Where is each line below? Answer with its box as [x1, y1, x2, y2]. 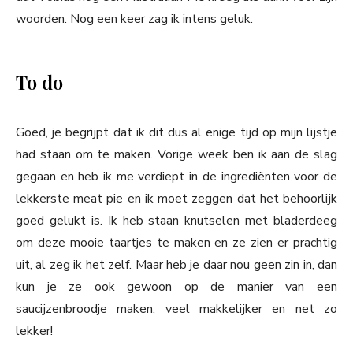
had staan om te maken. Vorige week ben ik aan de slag [16, 146, 337, 164]
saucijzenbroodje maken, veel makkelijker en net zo [16, 300, 337, 318]
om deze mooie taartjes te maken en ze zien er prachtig [16, 234, 337, 252]
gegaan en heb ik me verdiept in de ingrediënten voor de [16, 168, 337, 186]
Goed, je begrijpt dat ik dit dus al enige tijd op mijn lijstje [16, 124, 337, 142]
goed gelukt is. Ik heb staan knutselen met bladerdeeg [16, 212, 337, 230]
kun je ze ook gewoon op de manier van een [16, 278, 337, 296]
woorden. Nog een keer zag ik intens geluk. [16, 10, 253, 28]
